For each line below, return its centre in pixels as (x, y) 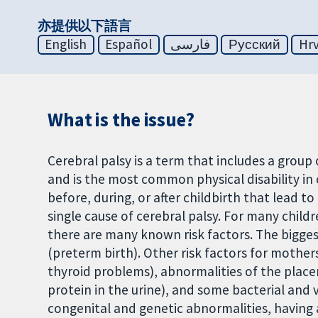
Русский (254, 44)
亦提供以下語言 (84, 26)
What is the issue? (121, 120)
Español (129, 44)
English (66, 44)
